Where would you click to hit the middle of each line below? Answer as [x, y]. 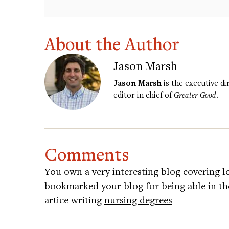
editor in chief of [144, 94]
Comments [87, 154]
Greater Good [195, 94]
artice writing [74, 199]
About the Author [112, 43]
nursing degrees [138, 199]
